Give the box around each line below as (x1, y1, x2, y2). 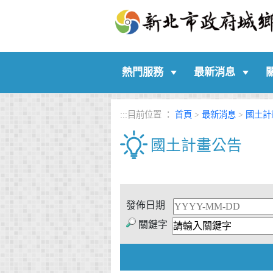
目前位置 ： (127, 110, 175, 119)
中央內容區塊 (120, 166, 179, 176)
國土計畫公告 (151, 137, 242, 154)
